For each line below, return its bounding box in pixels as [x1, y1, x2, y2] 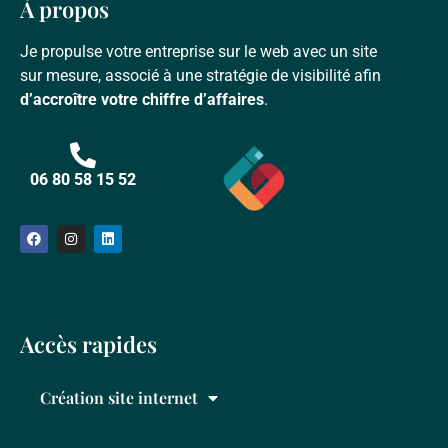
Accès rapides [20, 328, 157, 359]
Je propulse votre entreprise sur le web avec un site [20, 41, 377, 61]
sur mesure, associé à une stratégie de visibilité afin [20, 65, 381, 85]
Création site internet [40, 386, 198, 408]
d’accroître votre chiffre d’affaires [20, 89, 264, 109]
